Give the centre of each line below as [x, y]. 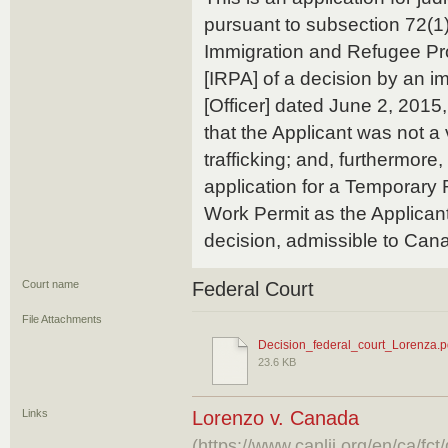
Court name [50, 284]
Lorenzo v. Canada [275, 418]
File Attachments [62, 319]
